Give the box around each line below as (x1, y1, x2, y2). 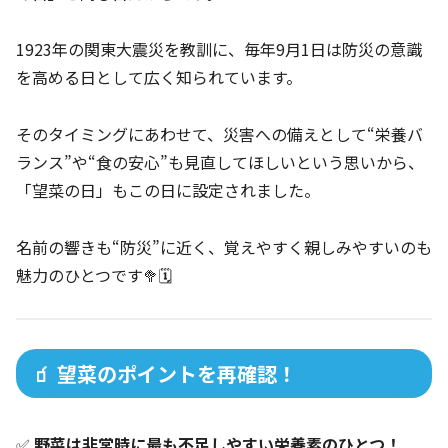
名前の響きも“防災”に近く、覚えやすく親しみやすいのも (16, 235, 432, 260)
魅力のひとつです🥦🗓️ (16, 263, 172, 288)
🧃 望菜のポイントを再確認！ (32, 358, 297, 388)
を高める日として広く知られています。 (16, 65, 302, 90)
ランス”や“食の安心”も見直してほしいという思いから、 (16, 150, 424, 175)
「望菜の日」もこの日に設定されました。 (16, 178, 320, 203)
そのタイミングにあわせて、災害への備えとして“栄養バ (16, 122, 423, 147)
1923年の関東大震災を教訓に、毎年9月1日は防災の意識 (16, 37, 422, 62)
